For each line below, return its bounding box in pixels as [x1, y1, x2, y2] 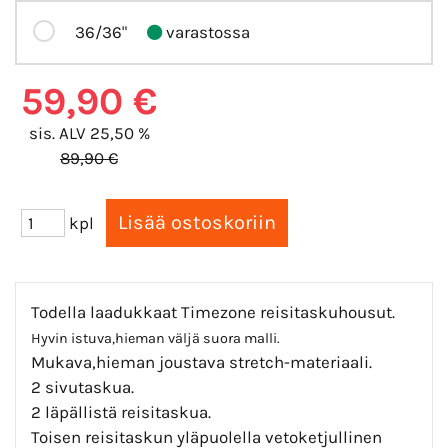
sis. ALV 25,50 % [28, 122, 150, 143]
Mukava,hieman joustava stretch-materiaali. [31, 351, 372, 372]
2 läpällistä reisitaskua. [31, 401, 211, 422]
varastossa [162, 21, 250, 42]
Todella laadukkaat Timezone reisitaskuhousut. [31, 301, 395, 322]
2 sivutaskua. [31, 376, 134, 397]
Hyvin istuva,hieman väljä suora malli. [31, 329, 280, 347]
